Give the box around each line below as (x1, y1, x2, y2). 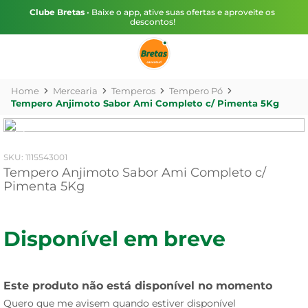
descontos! (129, 16, 175, 27)
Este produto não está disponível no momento (3, 279, 272, 292)
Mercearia (53, 85, 98, 96)
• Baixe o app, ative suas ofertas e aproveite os (85, 7, 275, 17)
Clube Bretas (30, 7, 85, 17)
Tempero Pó (169, 85, 223, 96)
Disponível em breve (3, 226, 225, 252)
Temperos (111, 85, 155, 96)
